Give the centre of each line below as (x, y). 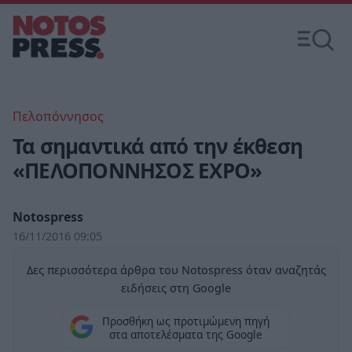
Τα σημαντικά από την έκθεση (158, 146)
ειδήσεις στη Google (176, 288)
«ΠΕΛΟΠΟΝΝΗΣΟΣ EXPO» (137, 170)
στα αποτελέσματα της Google (185, 335)
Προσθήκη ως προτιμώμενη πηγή (185, 321)
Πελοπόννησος (58, 116)
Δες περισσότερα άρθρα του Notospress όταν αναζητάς (176, 270)
